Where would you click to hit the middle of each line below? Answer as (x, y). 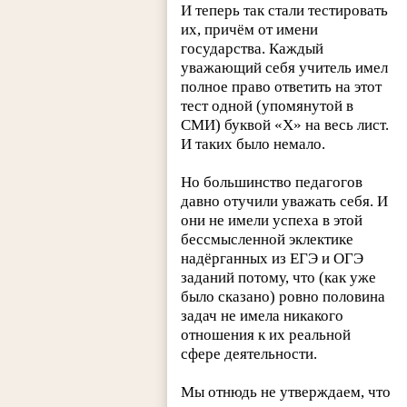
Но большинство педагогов (272, 183)
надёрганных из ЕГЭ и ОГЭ (273, 259)
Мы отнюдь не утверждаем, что (286, 392)
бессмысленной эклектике (268, 240)
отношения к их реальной (266, 335)
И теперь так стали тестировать (285, 11)
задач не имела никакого (263, 316)
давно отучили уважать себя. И (285, 202)
